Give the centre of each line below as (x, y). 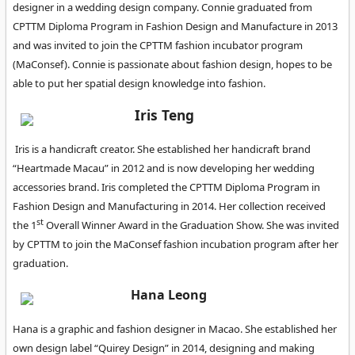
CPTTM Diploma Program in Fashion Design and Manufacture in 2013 (175, 27)
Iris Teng (164, 115)
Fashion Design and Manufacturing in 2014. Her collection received (169, 206)
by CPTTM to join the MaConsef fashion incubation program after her (176, 244)
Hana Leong (169, 295)
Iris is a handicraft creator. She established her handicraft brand (163, 149)
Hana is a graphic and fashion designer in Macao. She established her (175, 328)
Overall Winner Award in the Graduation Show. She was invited (191, 225)
